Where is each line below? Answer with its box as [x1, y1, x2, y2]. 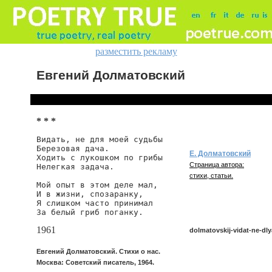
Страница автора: [189, 161, 244, 168]
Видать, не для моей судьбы [36, 135, 163, 144]
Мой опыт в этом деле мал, [36, 180, 158, 189]
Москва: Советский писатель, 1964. [36, 259, 154, 266]
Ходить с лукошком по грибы [36, 153, 163, 162]
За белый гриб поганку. [36, 208, 143, 217]
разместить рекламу [95, 46, 177, 56]
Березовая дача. [36, 144, 109, 153]
